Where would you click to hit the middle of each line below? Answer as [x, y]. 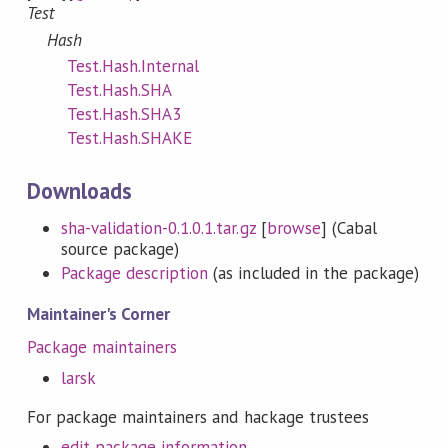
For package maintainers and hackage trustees [197, 416]
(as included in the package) [314, 272]
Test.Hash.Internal [133, 65]
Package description [134, 272]
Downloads [79, 190]
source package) [120, 248]
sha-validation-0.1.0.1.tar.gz [158, 227]
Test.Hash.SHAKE [129, 138]
